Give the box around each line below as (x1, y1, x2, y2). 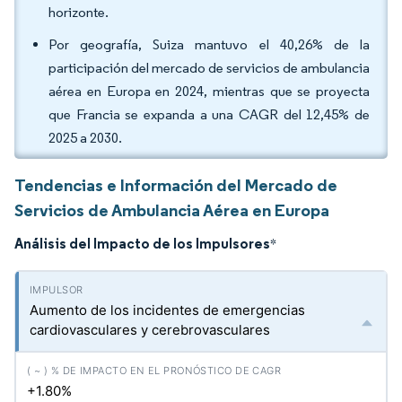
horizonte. (48, 4, 109, 21)
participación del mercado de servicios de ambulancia (48, 59, 370, 76)
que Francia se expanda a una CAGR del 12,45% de (48, 106, 370, 123)
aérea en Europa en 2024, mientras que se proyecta (48, 83, 370, 100)
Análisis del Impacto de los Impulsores (14, 234, 270, 252)
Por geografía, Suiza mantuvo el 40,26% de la (48, 36, 370, 53)
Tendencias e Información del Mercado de (14, 174, 337, 196)
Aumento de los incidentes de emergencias (30, 301, 305, 319)
